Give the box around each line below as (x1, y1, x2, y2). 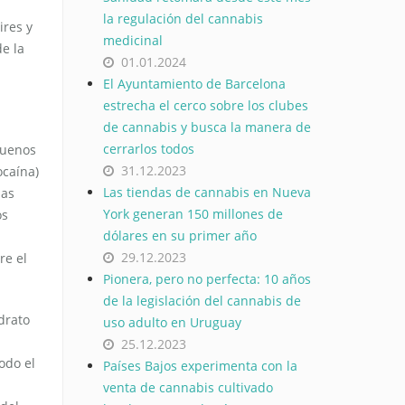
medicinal (102, 32, 163, 49)
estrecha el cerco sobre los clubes (102, 97, 308, 114)
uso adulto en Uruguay (102, 314, 241, 331)
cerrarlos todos (102, 140, 194, 157)
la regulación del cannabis (102, 10, 263, 27)
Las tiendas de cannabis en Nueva (102, 184, 311, 201)
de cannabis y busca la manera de (102, 118, 311, 136)
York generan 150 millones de (102, 205, 283, 222)
